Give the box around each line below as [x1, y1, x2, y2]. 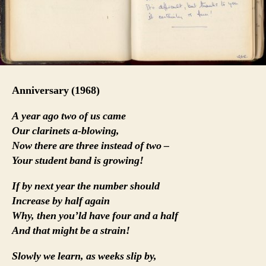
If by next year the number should [12, 179, 160, 193]
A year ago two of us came [12, 109, 126, 123]
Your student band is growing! [12, 153, 144, 167]
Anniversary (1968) [12, 83, 100, 97]
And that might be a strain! [12, 223, 130, 237]
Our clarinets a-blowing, [12, 123, 119, 138]
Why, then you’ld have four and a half [12, 208, 178, 223]
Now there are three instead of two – [12, 138, 169, 153]
